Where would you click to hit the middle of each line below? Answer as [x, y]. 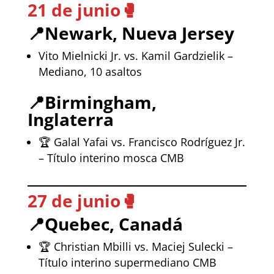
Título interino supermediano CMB [127, 262]
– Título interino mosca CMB [111, 157]
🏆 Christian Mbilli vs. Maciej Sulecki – [135, 246]
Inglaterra [70, 119]
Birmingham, [100, 102]
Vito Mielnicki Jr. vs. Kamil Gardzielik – [135, 55]
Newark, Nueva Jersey [139, 33]
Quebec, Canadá [113, 224]
